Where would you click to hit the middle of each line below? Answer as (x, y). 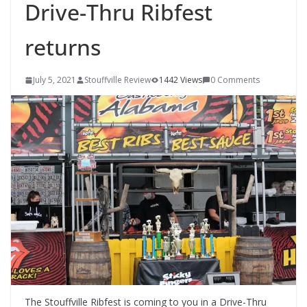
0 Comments (235, 80)
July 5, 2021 (54, 80)
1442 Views (181, 80)
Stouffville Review (118, 80)
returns (63, 47)
